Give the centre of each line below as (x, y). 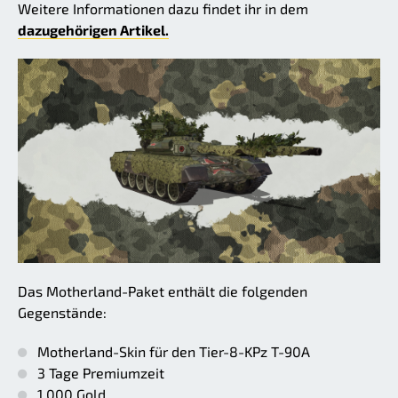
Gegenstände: (62, 312)
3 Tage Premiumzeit (101, 372)
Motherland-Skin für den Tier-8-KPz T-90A (174, 351)
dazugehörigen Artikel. (93, 30)
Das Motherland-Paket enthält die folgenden (163, 291)
